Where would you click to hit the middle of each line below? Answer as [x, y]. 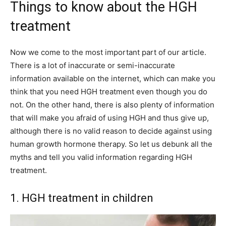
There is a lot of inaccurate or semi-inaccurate [93, 66]
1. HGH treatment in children [82, 198]
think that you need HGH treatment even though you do [109, 92]
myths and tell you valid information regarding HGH [101, 157]
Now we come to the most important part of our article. [108, 52]
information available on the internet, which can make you [113, 79]
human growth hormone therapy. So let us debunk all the [111, 144]
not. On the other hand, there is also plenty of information [112, 105]
